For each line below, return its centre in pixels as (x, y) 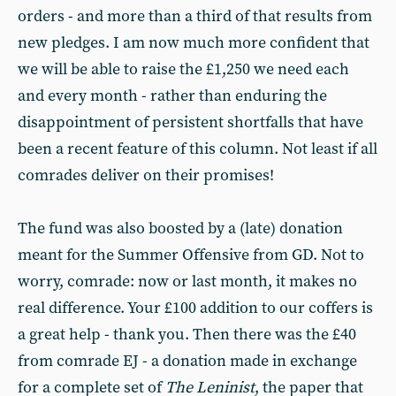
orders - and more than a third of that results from (195, 16)
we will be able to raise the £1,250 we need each (183, 69)
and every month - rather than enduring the (172, 96)
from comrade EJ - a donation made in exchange (187, 361)
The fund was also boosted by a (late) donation (180, 228)
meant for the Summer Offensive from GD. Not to (191, 255)
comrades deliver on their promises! (146, 175)
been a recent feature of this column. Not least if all (198, 149)
